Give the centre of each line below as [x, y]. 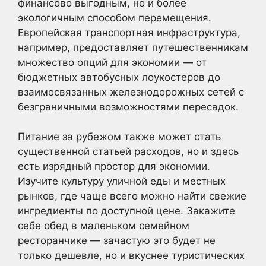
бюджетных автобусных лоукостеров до [119, 77]
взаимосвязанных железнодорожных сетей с [131, 92]
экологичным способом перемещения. [115, 18]
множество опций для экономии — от [112, 62]
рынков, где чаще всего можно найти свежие [132, 196]
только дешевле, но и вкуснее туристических [131, 255]
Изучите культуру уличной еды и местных [122, 181]
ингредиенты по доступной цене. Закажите [126, 211]
